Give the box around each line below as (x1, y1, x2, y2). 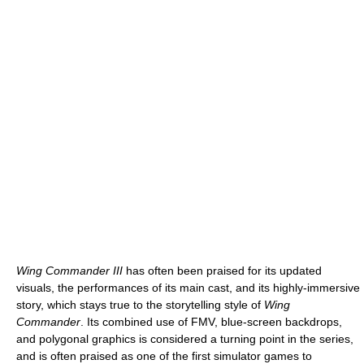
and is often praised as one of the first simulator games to (16, 349, 312, 362)
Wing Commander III (16, 263, 123, 277)
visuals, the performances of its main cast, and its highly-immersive (16, 280, 360, 294)
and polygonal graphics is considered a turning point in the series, (16, 331, 353, 345)
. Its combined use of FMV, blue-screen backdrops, (80, 314, 342, 328)
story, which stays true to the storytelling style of (16, 297, 264, 311)
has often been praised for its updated (123, 263, 322, 277)
